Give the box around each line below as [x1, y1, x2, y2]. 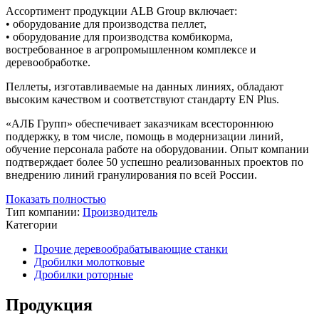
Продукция [6, 295, 93, 314]
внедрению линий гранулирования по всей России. [6, 168, 257, 181]
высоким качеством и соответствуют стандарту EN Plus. [6, 93, 279, 105]
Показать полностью [6, 192, 106, 205]
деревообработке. [6, 56, 90, 68]
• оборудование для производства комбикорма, [6, 30, 233, 43]
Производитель [83, 205, 157, 218]
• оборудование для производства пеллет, [6, 17, 206, 30]
